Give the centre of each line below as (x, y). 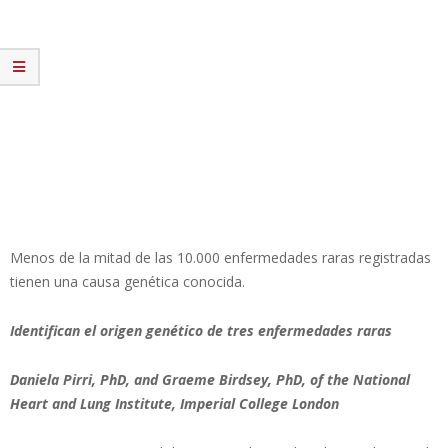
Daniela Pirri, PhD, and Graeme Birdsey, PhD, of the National (210, 379)
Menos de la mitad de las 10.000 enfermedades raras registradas (220, 257)
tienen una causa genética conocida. (127, 281)
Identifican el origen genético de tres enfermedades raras (201, 330)
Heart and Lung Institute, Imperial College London (174, 403)
